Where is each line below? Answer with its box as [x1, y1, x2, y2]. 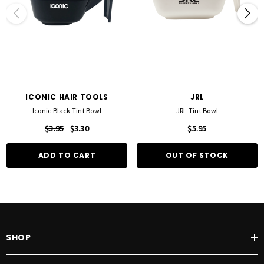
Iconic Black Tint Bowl [32, 106, 102, 115]
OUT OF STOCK [165, 150, 229, 161]
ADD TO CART [38, 150, 96, 161]
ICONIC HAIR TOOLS [25, 92, 108, 103]
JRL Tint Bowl [176, 106, 219, 115]
